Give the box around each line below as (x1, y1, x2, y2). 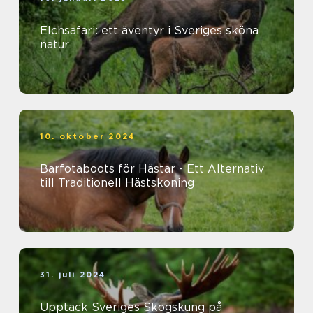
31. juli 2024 (40, 270, 106, 280)
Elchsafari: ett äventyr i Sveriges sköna (40, 24, 259, 38)
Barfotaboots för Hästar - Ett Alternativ (40, 162, 264, 176)
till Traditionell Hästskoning (40, 176, 194, 190)
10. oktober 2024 (40, 131, 136, 142)
